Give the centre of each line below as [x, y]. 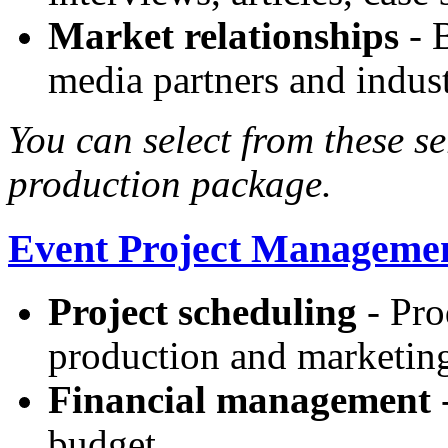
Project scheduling [202, 312]
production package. [170, 183]
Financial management [239, 400]
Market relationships [223, 35]
